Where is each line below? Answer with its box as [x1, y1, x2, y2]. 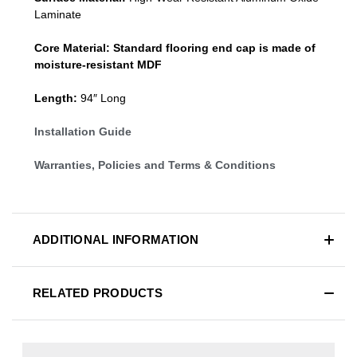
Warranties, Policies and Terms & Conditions [34, 158, 276, 171]
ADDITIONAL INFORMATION [32, 232, 199, 246]
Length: [34, 91, 77, 104]
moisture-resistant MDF [34, 57, 162, 71]
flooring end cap [166, 41, 256, 54]
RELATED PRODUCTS [32, 285, 163, 300]
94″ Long [80, 91, 126, 104]
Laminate [34, 7, 81, 21]
